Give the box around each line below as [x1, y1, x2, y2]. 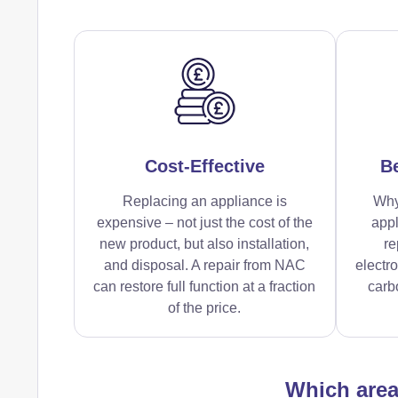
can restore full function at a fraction [93, 278, 316, 294]
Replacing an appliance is [122, 193, 287, 209]
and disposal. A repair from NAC [103, 257, 306, 273]
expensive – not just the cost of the [96, 214, 313, 230]
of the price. [168, 299, 242, 315]
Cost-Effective [144, 155, 265, 176]
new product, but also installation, [99, 235, 310, 251]
